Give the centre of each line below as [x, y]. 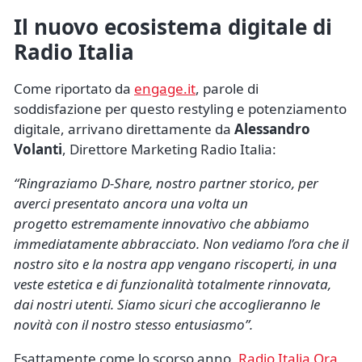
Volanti [38, 149]
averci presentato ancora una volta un [131, 203]
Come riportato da [74, 88]
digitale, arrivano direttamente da [124, 128]
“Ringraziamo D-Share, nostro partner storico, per [166, 183]
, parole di [227, 88]
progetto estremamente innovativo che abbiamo [162, 223]
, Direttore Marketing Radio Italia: [169, 149]
